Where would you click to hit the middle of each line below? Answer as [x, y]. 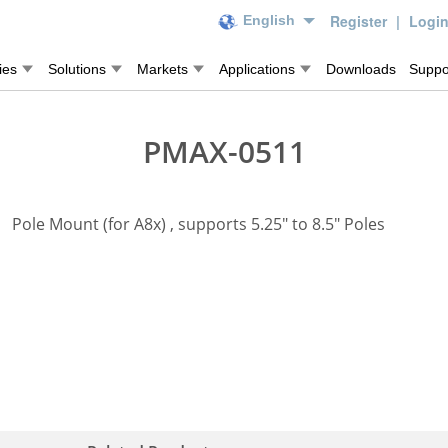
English [269, 20]
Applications [257, 69]
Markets [162, 69]
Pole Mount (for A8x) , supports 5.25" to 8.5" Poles [198, 224]
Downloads [361, 69]
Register [360, 21]
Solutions [77, 69]
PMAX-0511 [224, 151]
